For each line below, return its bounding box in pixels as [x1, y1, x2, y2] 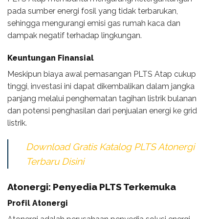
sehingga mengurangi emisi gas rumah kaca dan [7, 19, 180, 28]
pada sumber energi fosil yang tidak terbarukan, [7, 6, 178, 16]
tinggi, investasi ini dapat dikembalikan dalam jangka [7, 81, 195, 91]
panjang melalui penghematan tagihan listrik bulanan [7, 93, 197, 103]
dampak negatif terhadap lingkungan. [7, 31, 142, 41]
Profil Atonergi [7, 198, 68, 208]
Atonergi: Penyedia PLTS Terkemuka [7, 181, 176, 192]
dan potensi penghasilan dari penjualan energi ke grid [7, 106, 197, 115]
